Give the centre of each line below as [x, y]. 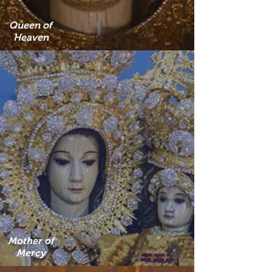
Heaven [31, 37]
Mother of [31, 241]
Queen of [31, 25]
